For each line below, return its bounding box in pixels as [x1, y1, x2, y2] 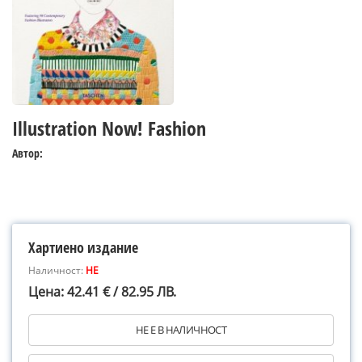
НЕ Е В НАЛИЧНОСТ [135, 322, 227, 337]
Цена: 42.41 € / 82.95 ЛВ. [28, 283, 176, 301]
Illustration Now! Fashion [12, 115, 206, 141]
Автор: [12, 145, 43, 161]
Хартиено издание [28, 238, 138, 257]
